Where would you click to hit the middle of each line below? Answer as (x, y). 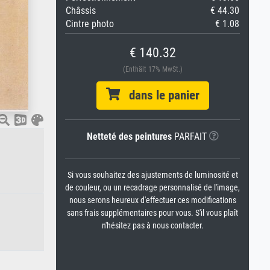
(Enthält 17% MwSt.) (152, 69)
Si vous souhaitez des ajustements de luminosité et (152, 175)
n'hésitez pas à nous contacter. (152, 226)
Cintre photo (90, 24)
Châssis (81, 11)
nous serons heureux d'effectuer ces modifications (152, 200)
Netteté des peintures (129, 137)
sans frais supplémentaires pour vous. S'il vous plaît (152, 213)
